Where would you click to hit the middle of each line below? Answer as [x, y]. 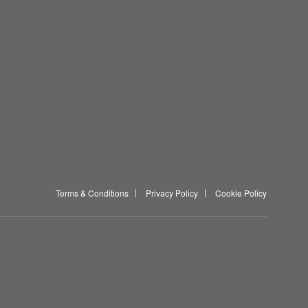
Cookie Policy [241, 192]
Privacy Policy [172, 192]
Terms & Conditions [92, 192]
